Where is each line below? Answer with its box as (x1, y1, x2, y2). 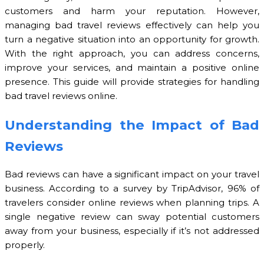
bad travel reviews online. (5, 90, 117, 102)
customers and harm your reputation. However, (5, 5, 259, 17)
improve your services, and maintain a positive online (5, 62, 259, 74)
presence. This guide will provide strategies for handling (5, 76, 259, 88)
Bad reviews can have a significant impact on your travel (5, 169, 259, 180)
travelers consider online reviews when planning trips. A (5, 197, 259, 209)
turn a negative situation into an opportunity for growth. (5, 34, 259, 45)
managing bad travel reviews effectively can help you (5, 19, 259, 31)
